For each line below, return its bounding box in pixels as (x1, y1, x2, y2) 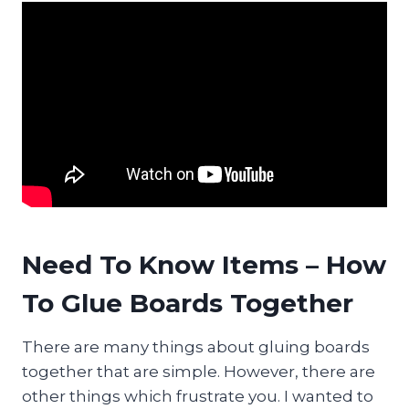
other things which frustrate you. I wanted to (22, 387, 373, 406)
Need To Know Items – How (22, 249, 386, 281)
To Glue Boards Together (22, 288, 353, 320)
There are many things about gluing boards (22, 338, 370, 357)
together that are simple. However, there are (22, 362, 375, 382)
